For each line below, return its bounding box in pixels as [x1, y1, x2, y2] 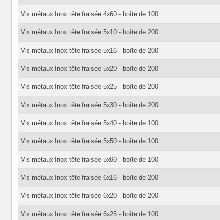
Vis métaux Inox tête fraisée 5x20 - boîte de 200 [20, 65, 158, 72]
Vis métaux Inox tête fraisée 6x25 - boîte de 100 [20, 210, 158, 218]
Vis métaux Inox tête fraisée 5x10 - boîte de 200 [20, 28, 158, 36]
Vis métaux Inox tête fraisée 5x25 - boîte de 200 [20, 83, 158, 90]
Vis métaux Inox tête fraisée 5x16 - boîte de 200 [20, 47, 158, 54]
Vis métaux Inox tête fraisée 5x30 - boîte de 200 [20, 101, 158, 109]
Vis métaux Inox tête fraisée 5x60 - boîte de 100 [20, 156, 158, 163]
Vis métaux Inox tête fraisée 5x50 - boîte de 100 [20, 137, 158, 145]
